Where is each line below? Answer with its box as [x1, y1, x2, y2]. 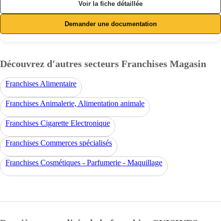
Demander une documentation [64, 20, 157, 28]
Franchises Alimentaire [5, 79, 76, 88]
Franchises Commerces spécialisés [5, 139, 112, 147]
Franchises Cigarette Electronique [5, 119, 110, 128]
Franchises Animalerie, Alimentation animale [5, 99, 145, 108]
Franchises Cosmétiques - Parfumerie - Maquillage [5, 158, 162, 167]
